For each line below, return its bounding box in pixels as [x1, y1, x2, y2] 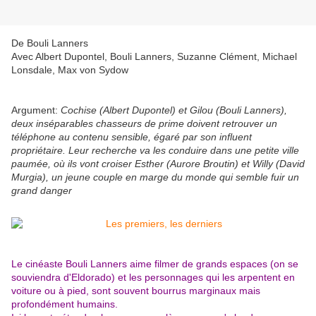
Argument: [11, 104, 61, 116]
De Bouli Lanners [11, 37, 88, 49]
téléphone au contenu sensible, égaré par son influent [11, 131, 252, 143]
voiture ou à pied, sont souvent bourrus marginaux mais [11, 285, 260, 297]
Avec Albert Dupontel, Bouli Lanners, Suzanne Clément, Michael [11, 51, 297, 63]
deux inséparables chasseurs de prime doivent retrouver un [11, 118, 277, 130]
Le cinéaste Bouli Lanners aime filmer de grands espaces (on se [11, 258, 298, 270]
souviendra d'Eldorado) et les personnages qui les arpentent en [11, 272, 295, 284]
